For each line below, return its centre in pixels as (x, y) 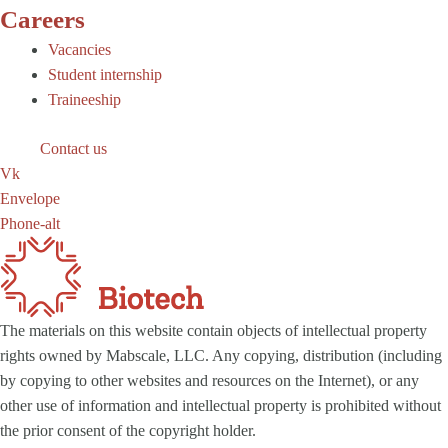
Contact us (73, 148)
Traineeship (84, 99)
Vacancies (79, 49)
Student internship (105, 74)
